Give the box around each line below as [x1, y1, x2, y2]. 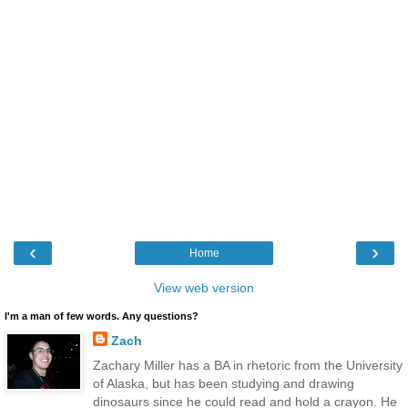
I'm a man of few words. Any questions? [5, 310, 199, 321]
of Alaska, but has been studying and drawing [92, 375, 354, 391]
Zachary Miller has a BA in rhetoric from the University [92, 357, 403, 372]
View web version [154, 280, 254, 295]
